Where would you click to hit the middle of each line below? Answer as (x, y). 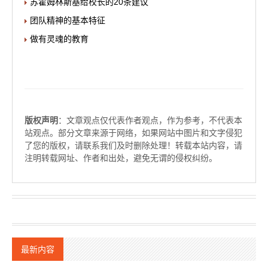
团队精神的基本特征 (68, 20)
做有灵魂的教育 (59, 39)
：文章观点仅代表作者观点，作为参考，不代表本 (150, 120)
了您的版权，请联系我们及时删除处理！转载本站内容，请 (133, 145)
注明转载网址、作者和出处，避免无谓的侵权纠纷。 (121, 158)
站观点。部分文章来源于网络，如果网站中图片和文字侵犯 (133, 133)
